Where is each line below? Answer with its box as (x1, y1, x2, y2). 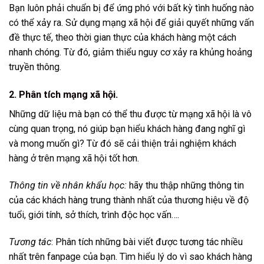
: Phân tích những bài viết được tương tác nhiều (51, 236, 243, 248)
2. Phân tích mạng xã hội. (9, 88, 118, 100)
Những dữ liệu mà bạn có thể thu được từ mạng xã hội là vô (9, 108, 252, 120)
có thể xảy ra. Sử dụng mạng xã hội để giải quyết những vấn (9, 16, 254, 28)
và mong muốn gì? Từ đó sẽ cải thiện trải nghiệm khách (9, 138, 236, 150)
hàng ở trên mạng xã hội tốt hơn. (9, 153, 139, 164)
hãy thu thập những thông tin (127, 180, 244, 192)
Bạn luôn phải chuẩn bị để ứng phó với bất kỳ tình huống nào (9, 2, 254, 14)
